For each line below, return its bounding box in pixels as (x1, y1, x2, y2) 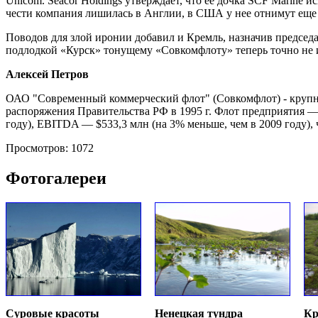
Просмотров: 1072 (6, 142, 94, 155)
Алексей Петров (6, 68, 92, 81)
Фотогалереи (6, 169, 106, 188)
